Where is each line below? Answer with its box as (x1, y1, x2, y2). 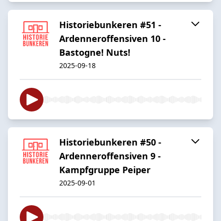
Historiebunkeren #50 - (59, 136, 161, 148)
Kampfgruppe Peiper (59, 163, 150, 176)
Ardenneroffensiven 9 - (59, 149, 161, 162)
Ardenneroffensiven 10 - (59, 32, 166, 44)
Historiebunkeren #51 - (59, 18, 161, 31)
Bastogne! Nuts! (59, 46, 130, 58)
